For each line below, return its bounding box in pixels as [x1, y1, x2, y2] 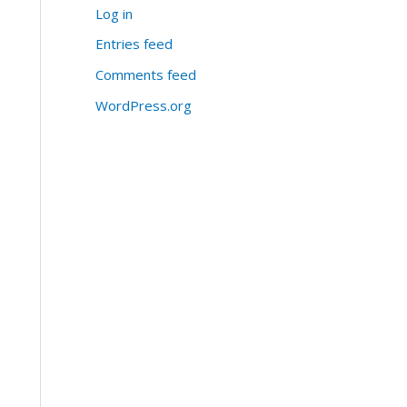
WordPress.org [94, 95, 192, 114]
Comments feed [94, 65, 196, 84]
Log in [94, 4, 133, 23]
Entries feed [94, 35, 173, 54]
